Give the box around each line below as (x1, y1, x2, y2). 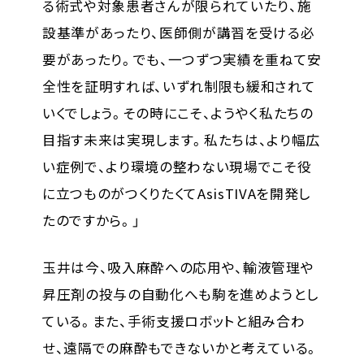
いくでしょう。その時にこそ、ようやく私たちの (41, 102, 314, 123)
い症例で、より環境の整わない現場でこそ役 (41, 156, 312, 176)
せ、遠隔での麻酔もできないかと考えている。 (41, 337, 319, 357)
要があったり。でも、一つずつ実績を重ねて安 (41, 49, 323, 69)
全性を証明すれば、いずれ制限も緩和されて (41, 76, 316, 96)
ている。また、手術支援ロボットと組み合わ (41, 310, 305, 331)
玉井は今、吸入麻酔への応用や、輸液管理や (41, 257, 314, 277)
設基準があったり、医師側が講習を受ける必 (41, 22, 315, 42)
